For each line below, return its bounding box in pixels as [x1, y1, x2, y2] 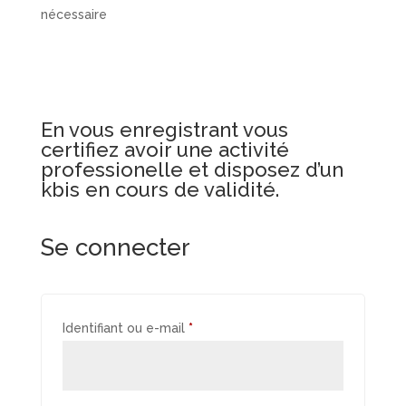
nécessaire [40, 7, 107, 22]
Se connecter [40, 234, 190, 261]
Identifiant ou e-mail [62, 321, 188, 335]
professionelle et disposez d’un [40, 158, 343, 181]
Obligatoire [191, 320, 261, 334]
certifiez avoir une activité [40, 138, 289, 161]
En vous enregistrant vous [40, 118, 288, 141]
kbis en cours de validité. [40, 178, 279, 201]
